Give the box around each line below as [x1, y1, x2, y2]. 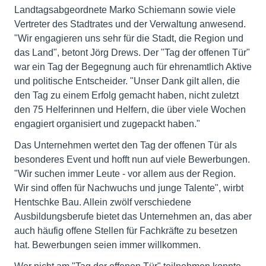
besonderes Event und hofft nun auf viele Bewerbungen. [14, 154, 250, 165]
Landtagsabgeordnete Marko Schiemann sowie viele [14, 5, 236, 15]
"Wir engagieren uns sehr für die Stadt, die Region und [14, 33, 243, 44]
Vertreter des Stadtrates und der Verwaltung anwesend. [14, 19, 246, 30]
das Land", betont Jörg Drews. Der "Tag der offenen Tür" [14, 47, 250, 58]
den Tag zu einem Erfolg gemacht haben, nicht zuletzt [14, 90, 239, 101]
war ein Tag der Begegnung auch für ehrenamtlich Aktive [14, 62, 252, 72]
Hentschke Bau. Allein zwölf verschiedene [14, 197, 191, 208]
